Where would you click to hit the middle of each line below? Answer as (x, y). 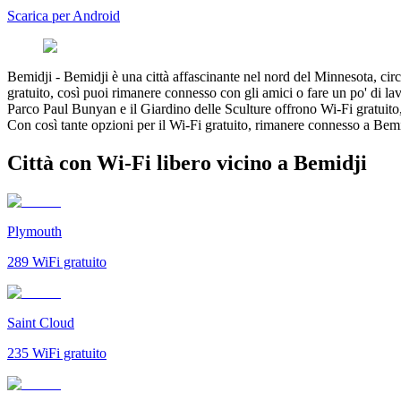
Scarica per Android (64, 15)
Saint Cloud (41, 322)
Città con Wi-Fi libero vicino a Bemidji (187, 162)
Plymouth (34, 231)
